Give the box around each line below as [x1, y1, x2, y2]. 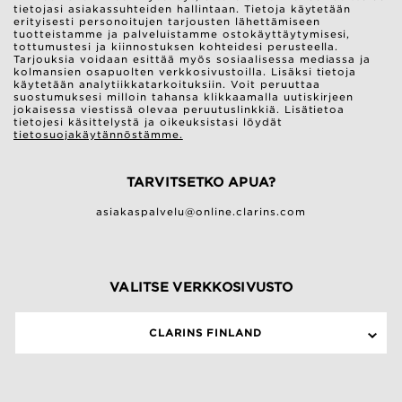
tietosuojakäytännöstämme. [13, 128, 183, 141]
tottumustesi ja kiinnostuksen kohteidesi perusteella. [13, 40, 339, 53]
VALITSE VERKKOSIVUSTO [109, 280, 293, 294]
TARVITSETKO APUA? [126, 175, 276, 189]
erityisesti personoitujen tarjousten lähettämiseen [13, 15, 320, 28]
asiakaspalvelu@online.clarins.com [96, 205, 306, 218]
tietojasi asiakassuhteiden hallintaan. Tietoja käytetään [13, 3, 352, 15]
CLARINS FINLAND [148, 327, 263, 339]
